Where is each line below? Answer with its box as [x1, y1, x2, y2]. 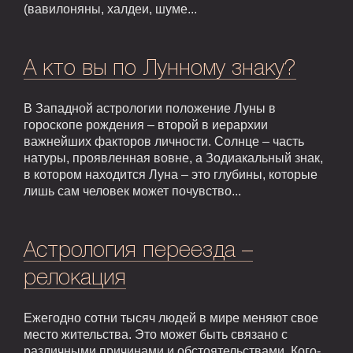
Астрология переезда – [24, 241, 253, 262]
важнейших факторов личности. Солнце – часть [24, 135, 304, 149]
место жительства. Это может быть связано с [24, 328, 288, 342]
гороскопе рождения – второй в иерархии [24, 118, 268, 132]
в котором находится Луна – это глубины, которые [24, 168, 318, 182]
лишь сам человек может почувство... [24, 184, 241, 199]
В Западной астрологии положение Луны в [24, 102, 276, 116]
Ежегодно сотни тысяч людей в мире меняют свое [24, 311, 318, 325]
